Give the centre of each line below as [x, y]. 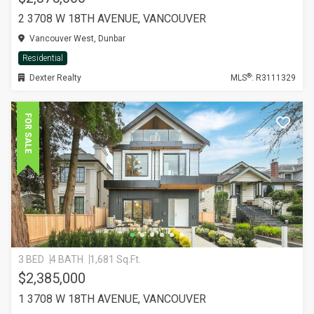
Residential [43, 58]
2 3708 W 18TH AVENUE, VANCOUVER [112, 19]
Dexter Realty [54, 78]
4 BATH [67, 259]
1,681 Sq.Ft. [115, 259]
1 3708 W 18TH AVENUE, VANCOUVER [112, 299]
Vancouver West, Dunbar [76, 39]
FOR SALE [28, 133]
